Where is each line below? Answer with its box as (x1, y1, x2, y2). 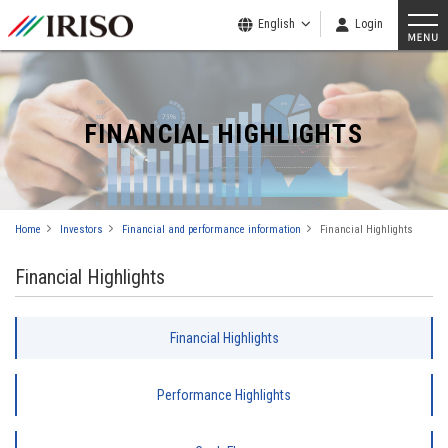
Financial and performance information (122, 223, 301, 236)
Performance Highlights (157, 387, 291, 403)
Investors (60, 223, 103, 236)
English (258, 17, 295, 31)
